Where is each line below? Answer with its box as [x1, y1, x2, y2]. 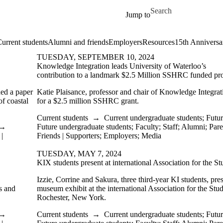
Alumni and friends [48, 38, 109, 46]
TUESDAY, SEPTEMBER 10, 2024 [37, 53, 154, 61]
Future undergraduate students [37, 122, 131, 131]
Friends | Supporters [37, 131, 100, 140]
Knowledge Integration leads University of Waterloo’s [37, 62, 206, 70]
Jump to [125, 10, 150, 19]
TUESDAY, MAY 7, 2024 [37, 149, 121, 158]
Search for [150, 2, 183, 10]
